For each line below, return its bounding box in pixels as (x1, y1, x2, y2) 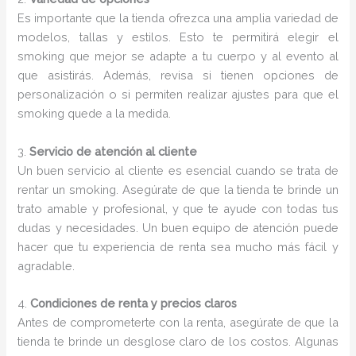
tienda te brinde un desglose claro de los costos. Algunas (17, 334, 339, 348)
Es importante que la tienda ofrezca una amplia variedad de (17, 11, 339, 25)
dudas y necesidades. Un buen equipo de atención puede (17, 220, 339, 234)
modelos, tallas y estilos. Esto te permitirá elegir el (17, 30, 339, 44)
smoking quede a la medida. (17, 106, 172, 121)
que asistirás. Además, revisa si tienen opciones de (17, 68, 339, 83)
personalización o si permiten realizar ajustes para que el (17, 87, 339, 102)
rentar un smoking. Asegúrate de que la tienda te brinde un (17, 182, 339, 196)
